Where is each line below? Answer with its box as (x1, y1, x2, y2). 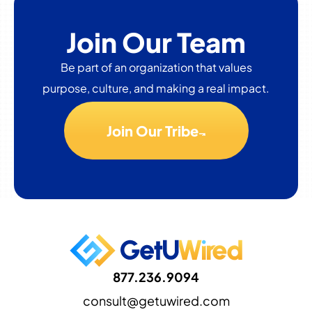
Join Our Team (66, 25, 246, 60)
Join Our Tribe (107, 122, 198, 140)
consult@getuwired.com (82, 292, 230, 309)
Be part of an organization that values (60, 60, 252, 75)
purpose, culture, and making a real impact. (42, 81, 270, 96)
